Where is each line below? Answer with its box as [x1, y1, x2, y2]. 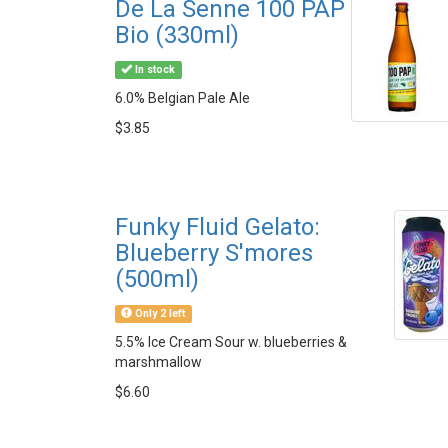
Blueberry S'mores [115, 239, 313, 267]
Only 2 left [132, 307, 186, 320]
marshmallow [115, 354, 202, 370]
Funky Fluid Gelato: [115, 213, 320, 241]
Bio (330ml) [115, 21, 239, 49]
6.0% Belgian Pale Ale [115, 90, 250, 106]
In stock [132, 63, 176, 76]
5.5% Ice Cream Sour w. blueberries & [115, 334, 347, 350]
